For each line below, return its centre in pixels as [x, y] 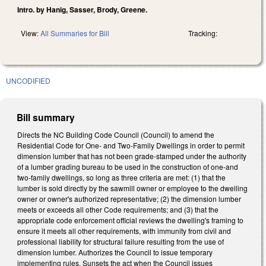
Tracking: [203, 33]
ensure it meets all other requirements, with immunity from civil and [124, 230]
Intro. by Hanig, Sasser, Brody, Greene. [82, 9]
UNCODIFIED [28, 80]
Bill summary [46, 117]
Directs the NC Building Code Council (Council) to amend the [116, 134]
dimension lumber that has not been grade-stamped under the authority [132, 156]
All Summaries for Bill [75, 33]
